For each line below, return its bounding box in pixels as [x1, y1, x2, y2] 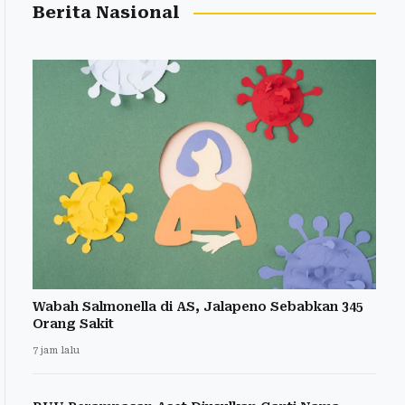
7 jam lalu [33, 344, 80, 356]
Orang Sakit [33, 316, 114, 331]
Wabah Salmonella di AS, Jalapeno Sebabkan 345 [33, 298, 363, 314]
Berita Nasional [33, 3, 180, 24]
